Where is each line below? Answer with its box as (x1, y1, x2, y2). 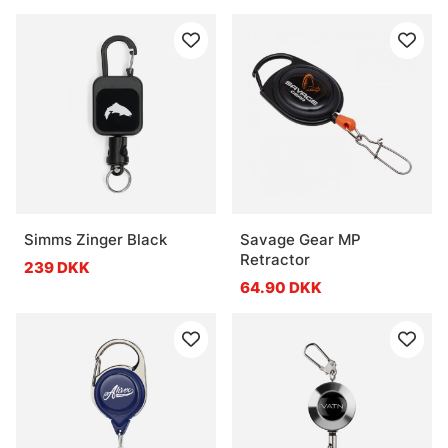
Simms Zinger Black (24, 229, 167, 249)
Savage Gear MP (240, 229, 361, 249)
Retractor (240, 249, 310, 269)
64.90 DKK (240, 277, 322, 297)
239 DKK (24, 257, 90, 277)
